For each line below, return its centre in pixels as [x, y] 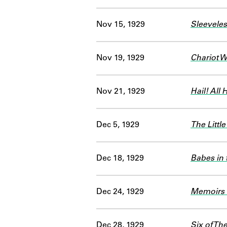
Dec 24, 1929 [120, 192]
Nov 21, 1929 [121, 91]
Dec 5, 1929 [118, 125]
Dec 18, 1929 [120, 158]
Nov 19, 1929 [120, 58]
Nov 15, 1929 [121, 25]
